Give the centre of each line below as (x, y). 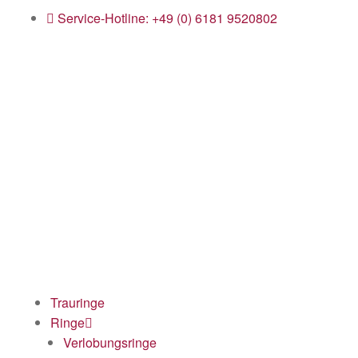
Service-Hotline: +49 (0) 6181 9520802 (167, 18)
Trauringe (78, 302)
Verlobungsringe (110, 342)
